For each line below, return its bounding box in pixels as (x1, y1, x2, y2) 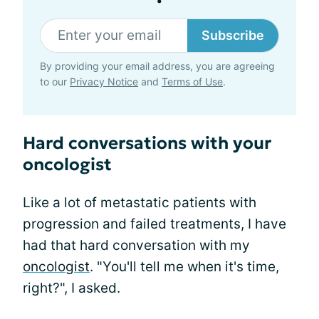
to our (40, 75, 70, 88)
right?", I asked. (23, 279, 120, 296)
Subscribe (202, 27, 264, 43)
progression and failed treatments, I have (23, 215, 286, 232)
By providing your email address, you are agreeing (40, 59, 275, 72)
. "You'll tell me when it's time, (90, 258, 279, 275)
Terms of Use (162, 75, 223, 88)
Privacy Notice (70, 75, 138, 88)
